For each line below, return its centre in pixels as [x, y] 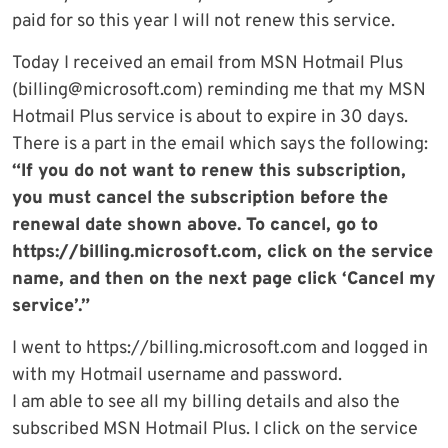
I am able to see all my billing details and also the [206, 403]
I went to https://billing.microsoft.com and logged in [220, 349]
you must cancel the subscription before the [200, 199]
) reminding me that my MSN [311, 91]
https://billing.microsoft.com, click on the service [222, 253]
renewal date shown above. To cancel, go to [195, 226]
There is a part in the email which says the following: [220, 145]
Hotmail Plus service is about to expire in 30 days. [210, 118]
